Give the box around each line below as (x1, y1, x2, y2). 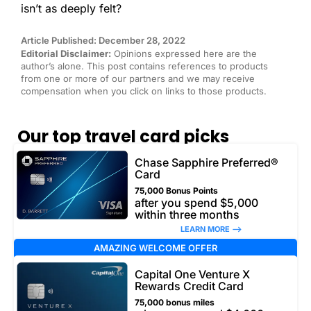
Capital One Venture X (135, 267, 250, 281)
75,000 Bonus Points (135, 185, 218, 196)
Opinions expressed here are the (111, 47, 257, 59)
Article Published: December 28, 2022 (21, 34, 185, 46)
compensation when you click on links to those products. (21, 85, 267, 96)
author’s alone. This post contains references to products (21, 60, 268, 72)
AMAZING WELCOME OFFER (94, 242, 217, 253)
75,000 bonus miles (135, 296, 215, 308)
